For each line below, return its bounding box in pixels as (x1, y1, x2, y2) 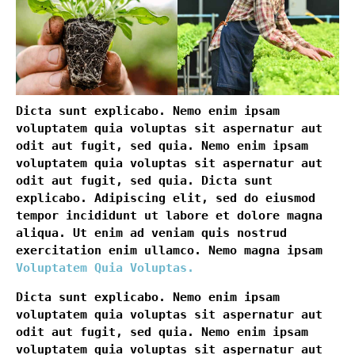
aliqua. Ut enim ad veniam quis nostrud (16, 226, 287, 241)
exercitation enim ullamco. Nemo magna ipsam (16, 243, 323, 258)
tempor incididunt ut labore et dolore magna (16, 208, 323, 223)
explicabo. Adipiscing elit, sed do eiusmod (16, 191, 315, 206)
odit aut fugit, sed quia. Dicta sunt (16, 174, 273, 189)
